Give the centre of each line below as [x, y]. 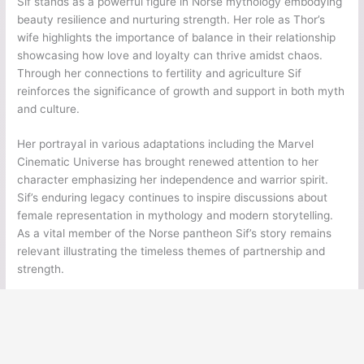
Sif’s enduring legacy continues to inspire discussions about [173, 198]
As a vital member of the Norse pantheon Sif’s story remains [175, 234]
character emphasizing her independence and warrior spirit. [173, 180]
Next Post [318, 325]
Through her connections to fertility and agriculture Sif [160, 73]
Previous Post [56, 325]
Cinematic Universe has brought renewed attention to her [168, 162]
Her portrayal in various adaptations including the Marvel [166, 144]
